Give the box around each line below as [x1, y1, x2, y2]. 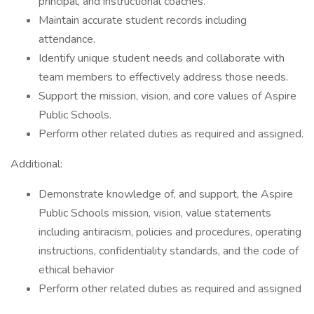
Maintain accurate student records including [39, 13, 247, 28]
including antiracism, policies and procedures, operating [39, 224, 301, 240]
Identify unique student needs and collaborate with [39, 50, 285, 66]
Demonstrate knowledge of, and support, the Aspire [39, 186, 293, 202]
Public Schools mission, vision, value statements [39, 205, 271, 221]
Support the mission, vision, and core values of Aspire [39, 88, 296, 104]
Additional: [11, 156, 62, 172]
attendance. [39, 32, 95, 47]
